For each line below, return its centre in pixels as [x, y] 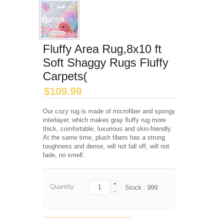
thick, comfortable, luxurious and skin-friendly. [108, 129]
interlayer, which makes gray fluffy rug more [104, 120]
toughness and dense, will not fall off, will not [106, 146]
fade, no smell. [64, 155]
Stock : [136, 188]
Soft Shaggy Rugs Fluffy [106, 63]
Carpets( [65, 76]
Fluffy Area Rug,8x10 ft [102, 49]
